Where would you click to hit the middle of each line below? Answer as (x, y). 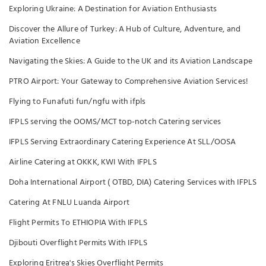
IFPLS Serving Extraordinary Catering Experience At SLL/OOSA (123, 142)
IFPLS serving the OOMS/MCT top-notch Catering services (115, 122)
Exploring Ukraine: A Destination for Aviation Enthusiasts (113, 9)
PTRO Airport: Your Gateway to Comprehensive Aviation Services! (129, 81)
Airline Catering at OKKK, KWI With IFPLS (83, 162)
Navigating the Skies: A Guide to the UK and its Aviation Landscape (131, 61)
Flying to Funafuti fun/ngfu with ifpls (77, 102)
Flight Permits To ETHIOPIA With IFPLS (78, 223)
